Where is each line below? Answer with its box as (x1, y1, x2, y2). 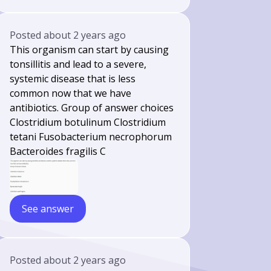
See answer (22, 202, 74, 215)
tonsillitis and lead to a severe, (10, 57, 147, 71)
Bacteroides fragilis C (10, 145, 106, 158)
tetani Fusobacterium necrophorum (10, 130, 172, 143)
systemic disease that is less (10, 72, 136, 85)
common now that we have (10, 87, 132, 100)
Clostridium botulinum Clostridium (10, 116, 166, 129)
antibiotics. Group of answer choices (10, 101, 174, 114)
